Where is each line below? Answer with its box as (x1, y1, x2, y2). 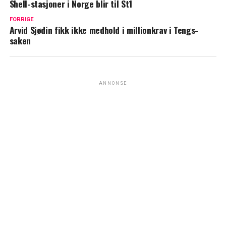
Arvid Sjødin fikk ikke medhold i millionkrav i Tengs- (9, 23, 199, 37)
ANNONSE (98, 81, 128, 86)
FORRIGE (9, 16, 34, 23)
